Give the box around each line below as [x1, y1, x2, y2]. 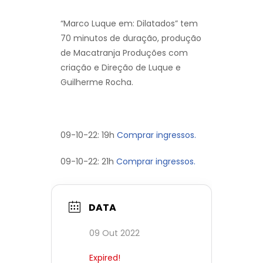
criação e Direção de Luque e [60, 61, 181, 73]
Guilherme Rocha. [60, 76, 133, 88]
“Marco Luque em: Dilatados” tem [60, 17, 198, 29]
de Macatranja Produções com [60, 46, 188, 59]
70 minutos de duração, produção [60, 32, 201, 44]
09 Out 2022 [89, 227, 140, 240]
